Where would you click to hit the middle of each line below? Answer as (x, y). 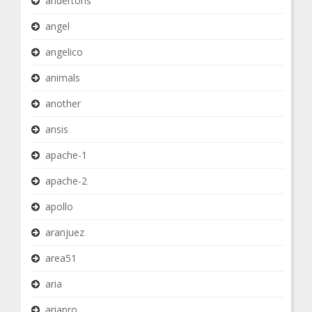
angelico (64, 52)
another (63, 103)
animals (63, 78)
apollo (59, 206)
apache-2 (66, 181)
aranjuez (65, 232)
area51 (61, 258)
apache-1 (66, 155)
